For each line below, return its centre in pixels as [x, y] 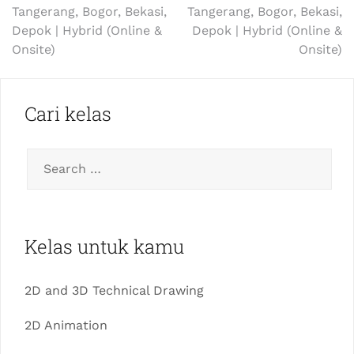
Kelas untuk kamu [104, 247]
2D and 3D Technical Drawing [114, 290]
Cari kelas [68, 114]
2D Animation [66, 325]
